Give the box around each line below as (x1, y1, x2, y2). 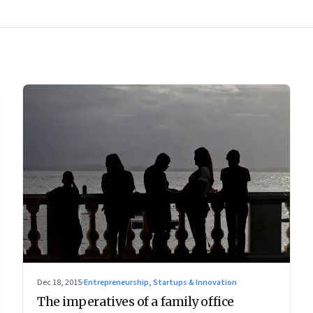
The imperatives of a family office (37, 293, 234, 310)
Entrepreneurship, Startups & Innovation (84, 276, 237, 289)
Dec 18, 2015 (37, 276, 82, 289)
